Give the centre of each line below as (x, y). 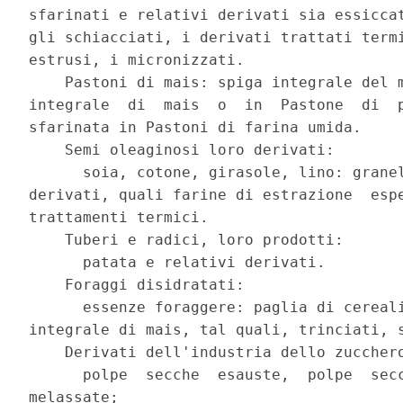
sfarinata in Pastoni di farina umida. (200, 128)
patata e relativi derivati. (182, 263)
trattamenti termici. (124, 218)
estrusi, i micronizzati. (142, 60)
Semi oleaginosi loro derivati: (187, 150)
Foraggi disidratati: (142, 285)
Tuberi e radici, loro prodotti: (191, 240)
